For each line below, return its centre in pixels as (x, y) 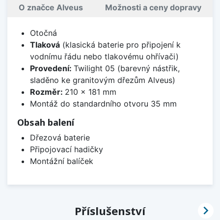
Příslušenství (110, 211)
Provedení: (52, 69)
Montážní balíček (61, 161)
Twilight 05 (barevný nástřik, (126, 69)
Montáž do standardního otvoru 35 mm (103, 104)
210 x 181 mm (90, 92)
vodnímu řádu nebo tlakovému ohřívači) (104, 57)
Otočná (43, 33)
